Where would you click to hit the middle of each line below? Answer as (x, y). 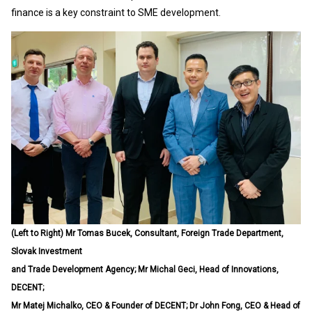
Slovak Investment (47, 252)
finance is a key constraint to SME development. (116, 13)
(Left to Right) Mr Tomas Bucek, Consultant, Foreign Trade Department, (147, 234)
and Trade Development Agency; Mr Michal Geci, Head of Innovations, (145, 270)
